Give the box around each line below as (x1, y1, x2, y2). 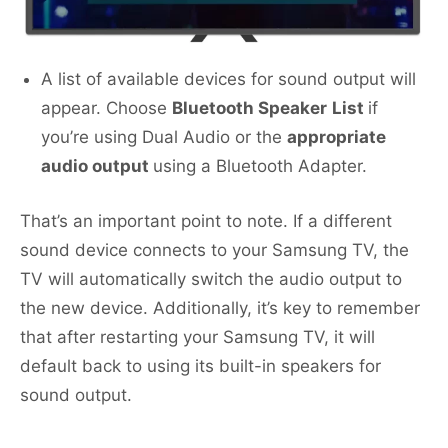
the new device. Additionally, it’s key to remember (20, 298, 420, 319)
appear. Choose (41, 98, 172, 119)
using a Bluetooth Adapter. (153, 156, 367, 177)
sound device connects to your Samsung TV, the (20, 240, 409, 261)
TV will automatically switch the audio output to (20, 269, 402, 290)
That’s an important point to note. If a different (20, 211, 392, 232)
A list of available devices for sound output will (41, 69, 416, 90)
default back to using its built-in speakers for (20, 356, 381, 377)
